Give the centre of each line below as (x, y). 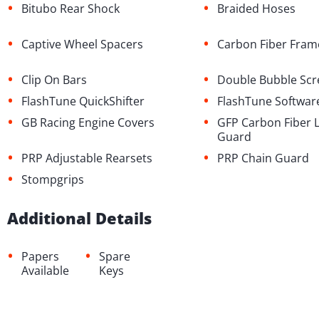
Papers (40, 257)
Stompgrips (53, 180)
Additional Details (79, 218)
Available (45, 271)
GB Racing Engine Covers (88, 123)
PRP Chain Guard (263, 158)
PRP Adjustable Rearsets (87, 158)
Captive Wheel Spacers (82, 45)
